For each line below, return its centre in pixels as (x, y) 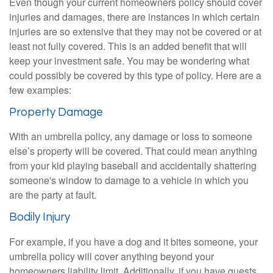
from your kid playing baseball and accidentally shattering (133, 166)
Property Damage (56, 112)
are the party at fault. (53, 195)
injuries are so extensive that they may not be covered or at (135, 31)
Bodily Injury (40, 218)
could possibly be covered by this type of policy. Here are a (135, 75)
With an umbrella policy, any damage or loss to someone (131, 136)
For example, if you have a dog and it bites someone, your (133, 242)
